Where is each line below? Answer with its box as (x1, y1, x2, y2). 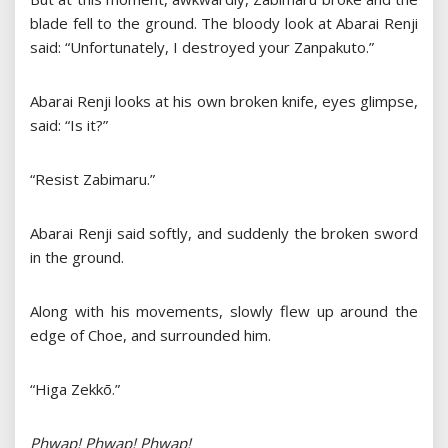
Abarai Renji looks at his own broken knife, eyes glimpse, (30, 91, 418, 112)
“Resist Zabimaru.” (30, 169, 155, 190)
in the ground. (30, 247, 124, 268)
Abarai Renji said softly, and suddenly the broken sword (30, 223, 418, 244)
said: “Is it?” (30, 115, 108, 136)
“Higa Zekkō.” (30, 379, 120, 400)
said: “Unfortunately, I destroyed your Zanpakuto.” (30, 37, 374, 58)
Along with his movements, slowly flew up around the (30, 301, 418, 322)
